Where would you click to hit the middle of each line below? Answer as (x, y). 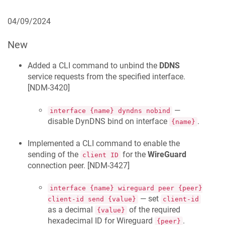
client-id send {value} (92, 199)
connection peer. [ (59, 166)
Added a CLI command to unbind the (93, 66)
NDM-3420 (49, 88)
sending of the (54, 155)
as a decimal (71, 210)
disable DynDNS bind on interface (108, 121)
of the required (154, 210)
